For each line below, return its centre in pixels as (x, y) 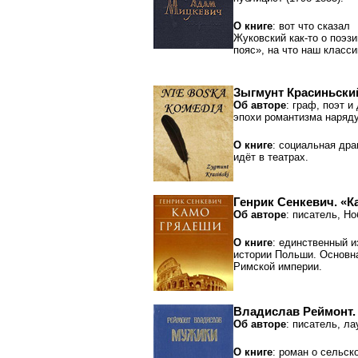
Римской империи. (278, 267)
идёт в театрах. (271, 157)
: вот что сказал (311, 26)
